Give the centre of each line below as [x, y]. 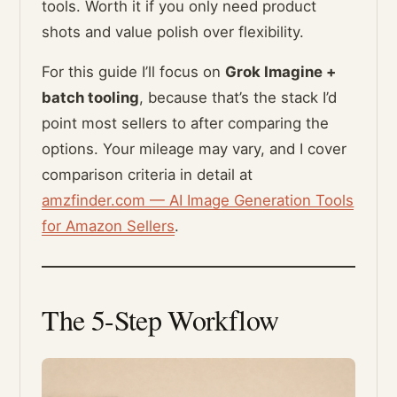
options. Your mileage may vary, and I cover [195, 149]
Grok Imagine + [281, 72]
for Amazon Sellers [109, 226]
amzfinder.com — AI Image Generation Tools [198, 201]
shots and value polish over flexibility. [173, 32]
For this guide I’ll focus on [134, 72]
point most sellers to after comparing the [186, 124]
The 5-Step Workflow [160, 320]
